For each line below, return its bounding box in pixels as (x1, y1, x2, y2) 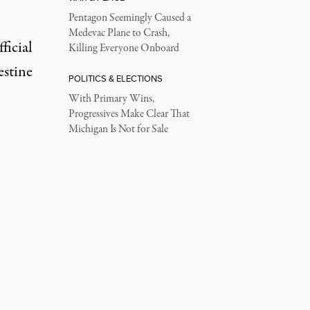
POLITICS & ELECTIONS (68, 72, 163, 85)
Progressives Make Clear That (68, 107, 190, 122)
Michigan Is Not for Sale (68, 122, 168, 138)
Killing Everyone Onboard (68, 41, 179, 57)
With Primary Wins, (68, 91, 154, 107)
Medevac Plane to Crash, (68, 26, 170, 42)
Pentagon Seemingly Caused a (68, 10, 191, 26)
